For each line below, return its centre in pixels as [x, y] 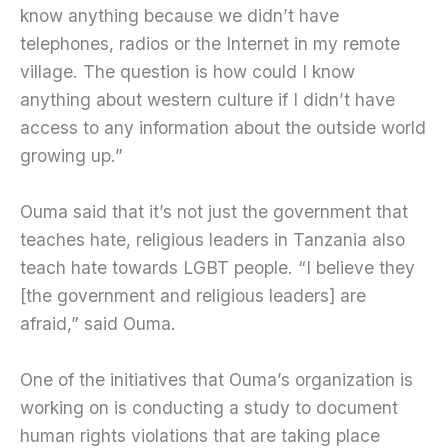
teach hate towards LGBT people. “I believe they [217, 267]
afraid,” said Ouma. [98, 323]
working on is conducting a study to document [209, 407]
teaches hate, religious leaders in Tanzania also [212, 239]
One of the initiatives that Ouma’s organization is [216, 379]
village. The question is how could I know [187, 72]
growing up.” [71, 156]
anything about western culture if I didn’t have [207, 100]
